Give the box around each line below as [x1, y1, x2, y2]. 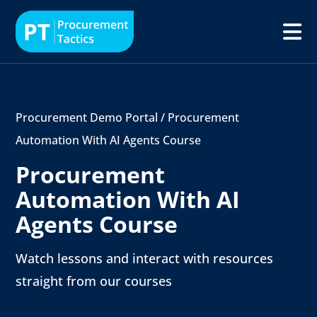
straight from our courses [16, 272, 173, 289]
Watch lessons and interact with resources [16, 250, 274, 267]
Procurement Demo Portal [16, 110, 158, 125]
